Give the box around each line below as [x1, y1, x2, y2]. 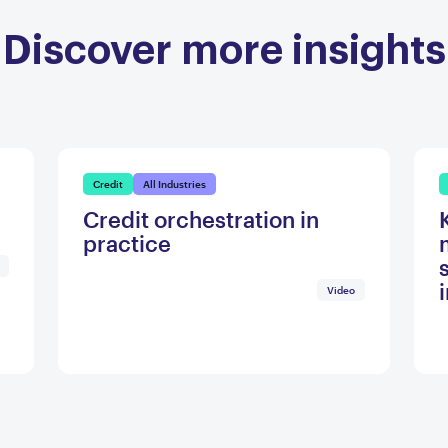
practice [83, 230, 171, 257]
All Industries [143, 178, 206, 191]
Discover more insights [2, 19, 446, 74]
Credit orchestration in [83, 206, 319, 233]
